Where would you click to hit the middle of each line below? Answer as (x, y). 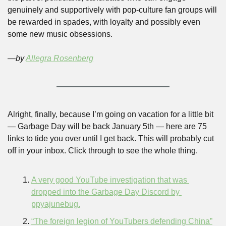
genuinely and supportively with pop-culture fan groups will (112, 10)
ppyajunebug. (56, 204)
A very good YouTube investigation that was (109, 180)
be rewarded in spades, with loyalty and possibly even (104, 22)
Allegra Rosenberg (60, 58)
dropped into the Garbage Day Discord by (105, 192)
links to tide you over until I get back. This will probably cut (111, 138)
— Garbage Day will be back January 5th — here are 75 (107, 126)
